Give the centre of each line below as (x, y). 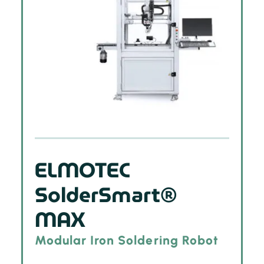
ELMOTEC (82, 170)
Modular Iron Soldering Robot (126, 240)
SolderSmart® (105, 195)
